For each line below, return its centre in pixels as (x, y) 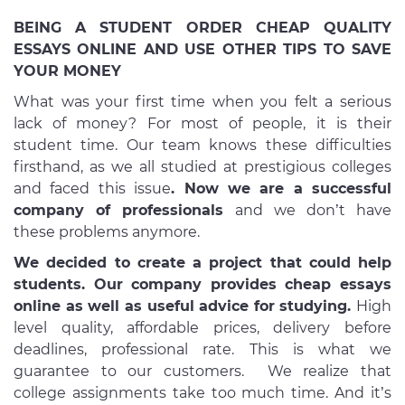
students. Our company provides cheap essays (202, 284)
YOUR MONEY (67, 71)
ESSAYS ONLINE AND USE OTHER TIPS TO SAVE (202, 49)
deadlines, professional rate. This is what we (202, 349)
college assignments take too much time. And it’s (202, 392)
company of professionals (124, 210)
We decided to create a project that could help (202, 262)
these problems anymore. (107, 231)
